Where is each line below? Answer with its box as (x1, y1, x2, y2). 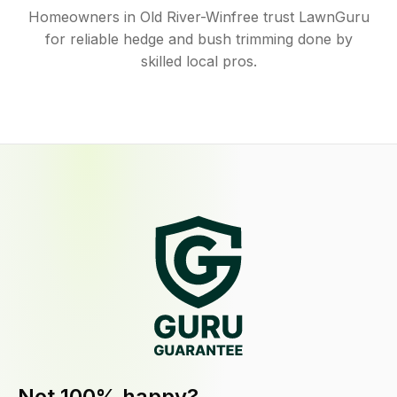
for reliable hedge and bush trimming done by (44, 30, 353, 48)
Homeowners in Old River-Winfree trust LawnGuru (27, 8, 370, 26)
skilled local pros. (140, 52, 257, 70)
